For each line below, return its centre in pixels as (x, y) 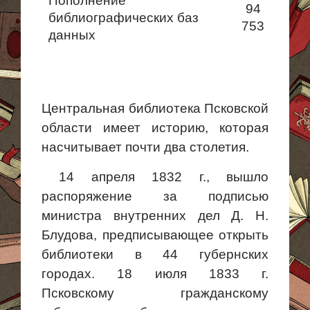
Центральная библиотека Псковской (155, 108)
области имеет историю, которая (155, 128)
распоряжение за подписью (155, 196)
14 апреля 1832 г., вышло (164, 177)
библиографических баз (124, 18)
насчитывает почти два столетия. (145, 147)
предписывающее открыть (185, 235)
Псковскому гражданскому (155, 293)
